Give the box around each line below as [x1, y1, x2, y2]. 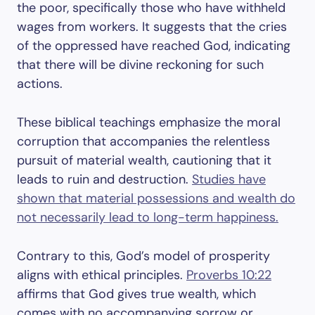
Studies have [192, 171, 266, 188]
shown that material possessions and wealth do [17, 190, 295, 207]
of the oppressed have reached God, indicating [17, 37, 290, 54]
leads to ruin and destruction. [17, 171, 192, 188]
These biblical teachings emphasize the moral [17, 114, 281, 131]
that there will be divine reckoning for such [17, 56, 264, 73]
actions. [17, 75, 63, 92]
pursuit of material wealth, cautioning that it [17, 152, 271, 169]
